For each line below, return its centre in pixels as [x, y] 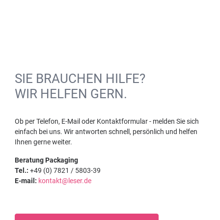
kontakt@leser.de [65, 181]
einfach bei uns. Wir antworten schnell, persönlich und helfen [106, 132]
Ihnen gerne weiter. [43, 142]
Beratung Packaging [46, 160]
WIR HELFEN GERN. [71, 94]
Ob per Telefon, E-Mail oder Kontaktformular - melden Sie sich [107, 122]
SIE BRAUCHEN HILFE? [80, 79]
